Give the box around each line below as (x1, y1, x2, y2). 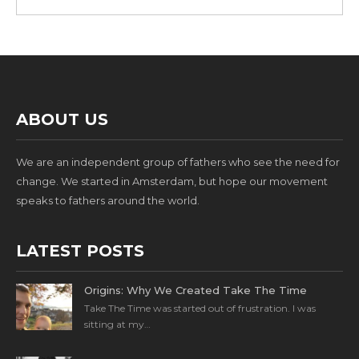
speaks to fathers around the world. (16, 194, 200, 208)
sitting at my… (84, 318, 151, 331)
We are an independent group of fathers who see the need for (16, 155, 340, 169)
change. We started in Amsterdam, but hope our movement (16, 175, 328, 188)
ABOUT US (16, 110, 108, 130)
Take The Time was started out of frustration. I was (84, 302, 316, 315)
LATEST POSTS (16, 241, 144, 261)
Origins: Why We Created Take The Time (84, 284, 307, 297)
